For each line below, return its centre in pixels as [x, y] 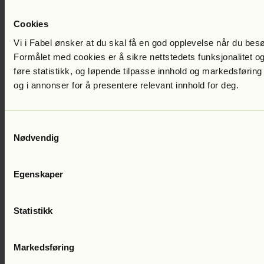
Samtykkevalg [32, 126]
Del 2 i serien [172, 107]
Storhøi [18, 117]
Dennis [242, 107]
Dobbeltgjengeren [114, 107]
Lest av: [213, 107]
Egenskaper [38, 174]
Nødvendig [36, 137]
